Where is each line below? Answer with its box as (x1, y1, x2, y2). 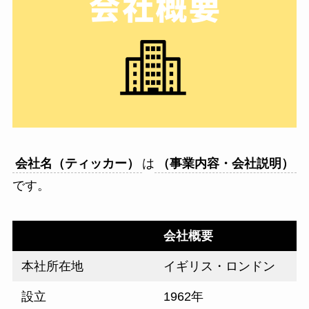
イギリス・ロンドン (163, 259, 276, 274)
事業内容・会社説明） (169, 156, 294, 170)
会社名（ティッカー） (14, 156, 139, 170)
